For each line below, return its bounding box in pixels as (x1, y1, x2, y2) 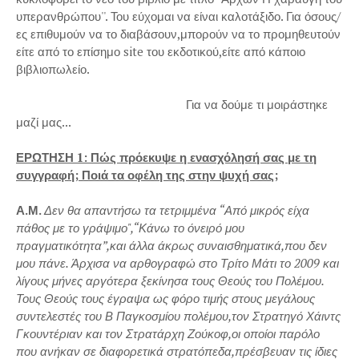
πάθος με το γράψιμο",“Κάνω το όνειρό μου (16, 220, 244, 236)
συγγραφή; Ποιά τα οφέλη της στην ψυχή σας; (16, 167, 278, 183)
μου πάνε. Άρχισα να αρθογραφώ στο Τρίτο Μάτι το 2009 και (16, 255, 339, 271)
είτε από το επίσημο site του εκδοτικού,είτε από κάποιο (16, 43, 305, 59)
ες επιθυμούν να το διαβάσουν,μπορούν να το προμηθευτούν (16, 26, 341, 42)
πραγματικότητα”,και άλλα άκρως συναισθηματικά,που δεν (16, 237, 327, 253)
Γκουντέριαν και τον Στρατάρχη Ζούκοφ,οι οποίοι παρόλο (16, 325, 320, 341)
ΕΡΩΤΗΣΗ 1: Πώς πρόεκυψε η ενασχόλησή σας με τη (16, 149, 317, 165)
